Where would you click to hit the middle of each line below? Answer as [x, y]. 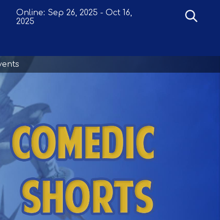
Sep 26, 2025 [73, 13]
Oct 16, [119, 13]
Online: [31, 13]
